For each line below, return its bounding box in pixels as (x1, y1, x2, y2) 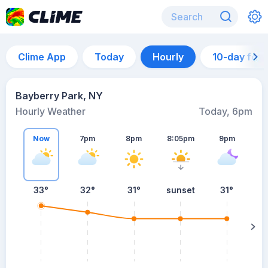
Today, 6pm (199, 105, 252, 117)
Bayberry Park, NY (16, 90, 103, 102)
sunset (166, 185, 195, 195)
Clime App (18, 51, 66, 63)
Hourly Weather (16, 105, 86, 117)
